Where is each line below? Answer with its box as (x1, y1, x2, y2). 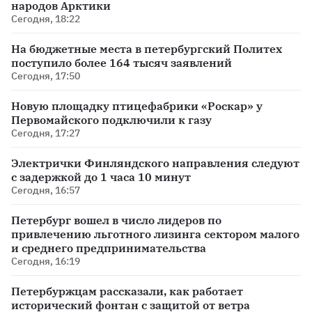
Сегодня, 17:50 (11, 70, 80, 83)
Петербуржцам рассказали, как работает (11, 284, 243, 299)
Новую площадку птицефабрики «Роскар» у (11, 99, 263, 114)
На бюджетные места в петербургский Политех (11, 42, 282, 56)
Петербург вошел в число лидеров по (11, 213, 221, 228)
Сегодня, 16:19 (11, 255, 80, 268)
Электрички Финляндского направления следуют (11, 156, 299, 171)
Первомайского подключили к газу (11, 113, 212, 127)
